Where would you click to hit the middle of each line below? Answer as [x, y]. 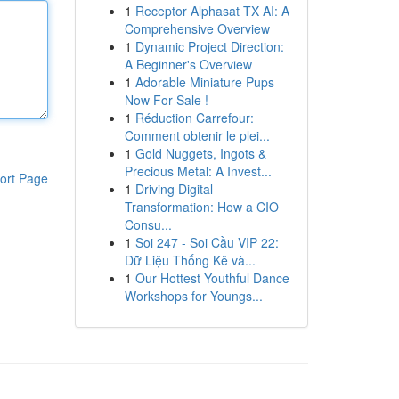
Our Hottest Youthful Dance [212, 278]
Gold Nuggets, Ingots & [200, 153]
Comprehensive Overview [197, 28]
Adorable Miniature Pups [204, 82]
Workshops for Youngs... [193, 296]
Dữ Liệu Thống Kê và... [190, 260]
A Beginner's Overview [188, 64]
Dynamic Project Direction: [209, 46]
